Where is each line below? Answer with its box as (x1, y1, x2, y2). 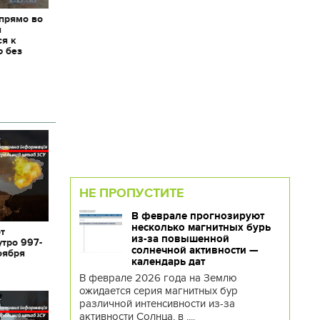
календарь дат (131, 255, 205, 267)
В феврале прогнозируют (131, 209, 264, 221)
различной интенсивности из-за (79, 296, 235, 310)
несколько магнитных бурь (131, 221, 271, 233)
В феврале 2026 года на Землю (79, 271, 237, 284)
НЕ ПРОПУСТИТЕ (79, 185, 184, 200)
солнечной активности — (131, 244, 258, 256)
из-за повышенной (131, 232, 229, 244)
